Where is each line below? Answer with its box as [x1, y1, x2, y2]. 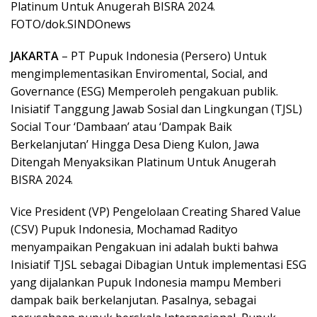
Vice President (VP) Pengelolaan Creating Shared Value [11, 204, 301, 219]
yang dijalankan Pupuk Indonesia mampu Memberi [11, 275, 281, 290]
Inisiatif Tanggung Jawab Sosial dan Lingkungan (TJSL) [11, 101, 302, 117]
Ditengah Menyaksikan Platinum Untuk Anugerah [11, 154, 276, 170]
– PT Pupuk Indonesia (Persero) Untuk [59, 48, 267, 64]
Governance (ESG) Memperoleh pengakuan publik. [11, 83, 278, 99]
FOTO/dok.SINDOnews [11, 16, 131, 32]
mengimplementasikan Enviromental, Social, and [11, 66, 267, 81]
